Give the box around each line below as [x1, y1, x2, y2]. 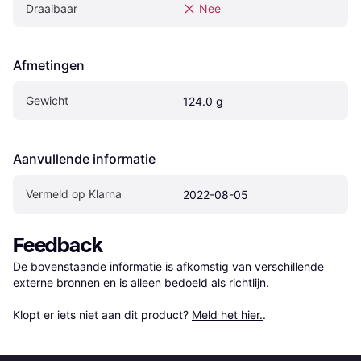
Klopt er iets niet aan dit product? [13, 307, 192, 322]
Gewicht [26, 93, 68, 107]
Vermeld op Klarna [26, 186, 122, 201]
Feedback [13, 232, 103, 258]
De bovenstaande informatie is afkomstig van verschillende [13, 259, 324, 273]
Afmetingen [13, 56, 85, 73]
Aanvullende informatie [13, 150, 156, 167]
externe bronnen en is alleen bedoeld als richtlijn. [13, 275, 269, 289]
